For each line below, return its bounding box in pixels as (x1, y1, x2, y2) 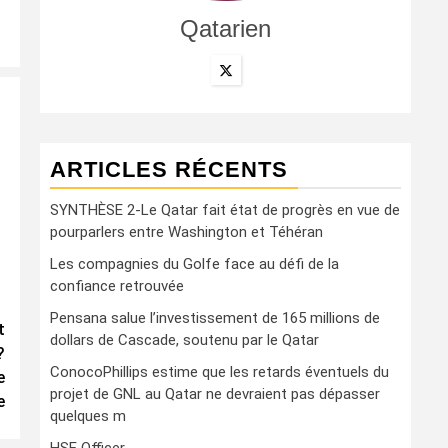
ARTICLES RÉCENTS (50, 157, 288, 182)
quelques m (50, 407, 126, 425)
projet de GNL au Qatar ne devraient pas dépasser (50, 385, 380, 403)
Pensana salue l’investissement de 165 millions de (50, 309, 380, 327)
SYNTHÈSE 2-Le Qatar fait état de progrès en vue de (50, 201, 400, 219)
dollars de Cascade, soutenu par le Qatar (50, 331, 319, 349)
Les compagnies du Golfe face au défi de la (50, 255, 339, 273)
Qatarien (180, 15, 271, 42)
